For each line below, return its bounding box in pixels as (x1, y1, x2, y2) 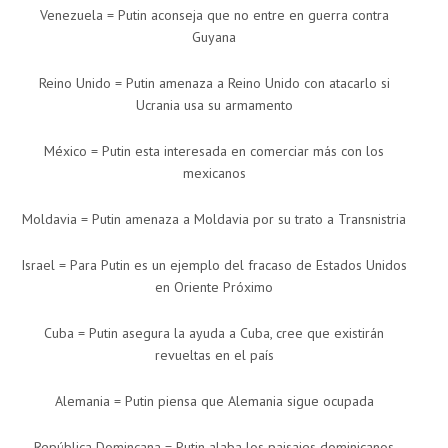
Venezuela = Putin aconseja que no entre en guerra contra (39, 6, 389, 25)
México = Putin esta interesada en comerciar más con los (44, 142, 384, 161)
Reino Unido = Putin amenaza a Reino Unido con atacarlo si (38, 74, 390, 93)
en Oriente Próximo (155, 278, 273, 297)
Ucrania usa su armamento (135, 96, 293, 115)
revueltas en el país (154, 346, 274, 365)
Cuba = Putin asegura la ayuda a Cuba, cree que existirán (44, 324, 384, 343)
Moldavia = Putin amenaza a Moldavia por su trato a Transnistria (22, 210, 406, 229)
